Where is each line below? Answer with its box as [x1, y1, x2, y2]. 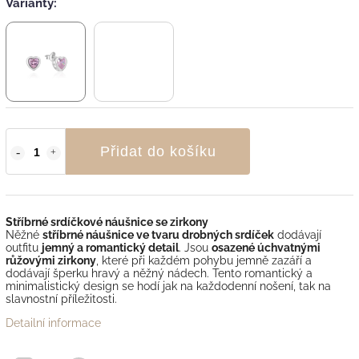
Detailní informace [6, 316, 101, 329]
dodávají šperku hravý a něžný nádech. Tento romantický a [6, 266, 313, 280]
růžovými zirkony [6, 253, 96, 267]
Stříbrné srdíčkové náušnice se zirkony [6, 215, 208, 228]
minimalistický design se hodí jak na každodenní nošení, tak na [6, 279, 331, 292]
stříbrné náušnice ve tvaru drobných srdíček [42, 228, 274, 241]
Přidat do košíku [99, 143, 216, 159]
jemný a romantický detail [42, 240, 179, 254]
